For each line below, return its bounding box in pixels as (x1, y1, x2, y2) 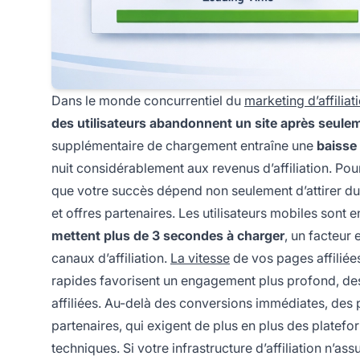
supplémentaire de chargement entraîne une (51, 137, 317, 154)
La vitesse (170, 250, 230, 267)
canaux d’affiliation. (51, 250, 170, 267)
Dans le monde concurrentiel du (51, 92, 244, 109)
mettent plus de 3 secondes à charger (51, 227, 284, 244)
